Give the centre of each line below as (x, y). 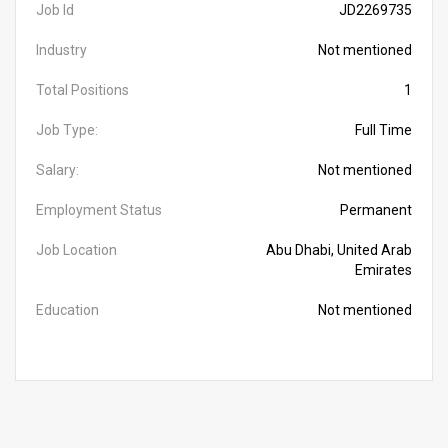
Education (67, 310)
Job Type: (67, 130)
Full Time (383, 130)
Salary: (57, 170)
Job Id (55, 10)
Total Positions (82, 90)
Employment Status (99, 210)
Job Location (76, 250)
